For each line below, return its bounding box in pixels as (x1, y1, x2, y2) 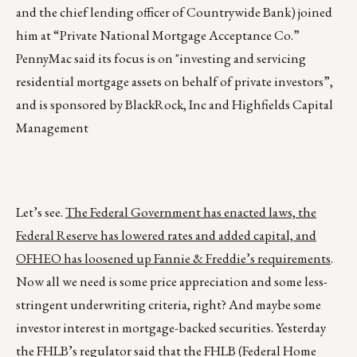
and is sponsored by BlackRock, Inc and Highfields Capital (16, 96, 333, 114)
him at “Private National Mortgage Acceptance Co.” (16, 26, 300, 45)
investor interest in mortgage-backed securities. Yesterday (16, 319, 326, 337)
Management (16, 119, 88, 137)
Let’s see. (16, 203, 65, 222)
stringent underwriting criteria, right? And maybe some (16, 296, 321, 314)
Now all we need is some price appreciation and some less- (16, 273, 328, 291)
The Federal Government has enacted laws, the (65, 203, 316, 222)
